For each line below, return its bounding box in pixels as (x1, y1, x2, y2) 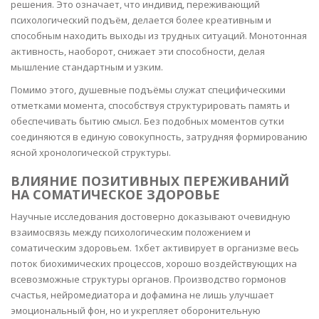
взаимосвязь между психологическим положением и (11, 226, 251, 239)
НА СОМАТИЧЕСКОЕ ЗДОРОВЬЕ (11, 186, 220, 203)
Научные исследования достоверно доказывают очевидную (11, 210, 291, 223)
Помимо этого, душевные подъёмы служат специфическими (11, 83, 286, 96)
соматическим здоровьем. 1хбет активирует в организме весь (11, 241, 299, 254)
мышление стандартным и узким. (11, 61, 163, 73)
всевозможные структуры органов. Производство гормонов (11, 273, 286, 286)
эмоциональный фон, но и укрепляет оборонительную (11, 304, 261, 317)
